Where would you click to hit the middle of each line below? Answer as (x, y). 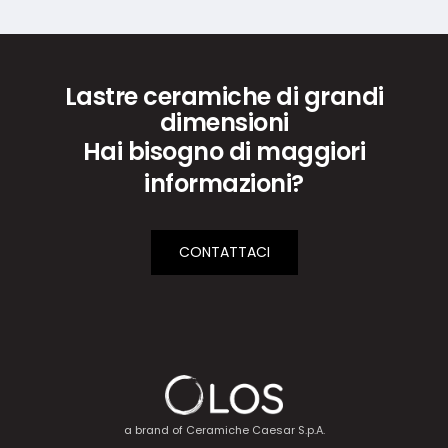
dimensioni (224, 122)
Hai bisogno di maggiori (224, 151)
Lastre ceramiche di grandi (224, 96)
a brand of (154, 430)
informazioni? (224, 183)
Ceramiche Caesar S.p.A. (255, 430)
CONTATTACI (224, 252)
